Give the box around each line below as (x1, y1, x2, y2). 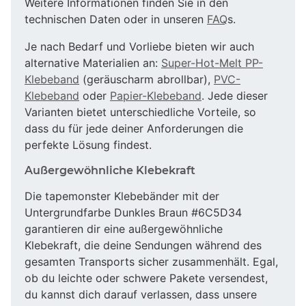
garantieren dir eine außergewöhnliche (25, 221, 223, 236)
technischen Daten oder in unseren (25, 12, 207, 26)
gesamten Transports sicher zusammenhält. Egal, (25, 254, 278, 268)
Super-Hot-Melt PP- (161, 55, 263, 70)
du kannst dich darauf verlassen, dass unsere (25, 287, 257, 301)
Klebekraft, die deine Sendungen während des (25, 238, 262, 252)
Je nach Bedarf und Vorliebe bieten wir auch (25, 39, 254, 53)
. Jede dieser (201, 88, 268, 102)
